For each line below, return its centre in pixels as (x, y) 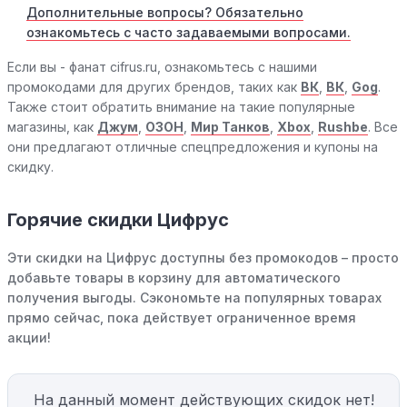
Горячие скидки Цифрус (118, 220)
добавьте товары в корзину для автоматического (174, 278)
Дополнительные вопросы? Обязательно (165, 12)
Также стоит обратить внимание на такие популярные (181, 107)
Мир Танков (230, 127)
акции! (29, 338)
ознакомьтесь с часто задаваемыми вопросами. (189, 32)
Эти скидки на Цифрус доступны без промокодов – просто (203, 258)
